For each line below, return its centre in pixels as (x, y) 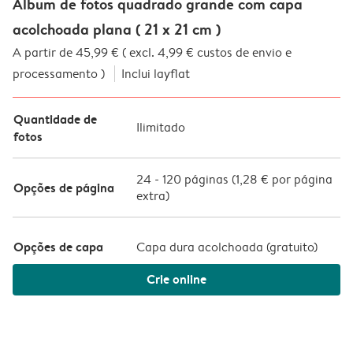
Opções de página (64, 187)
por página (301, 179)
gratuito (292, 247)
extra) (153, 195)
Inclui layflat (156, 73)
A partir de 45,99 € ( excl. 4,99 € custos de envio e (152, 52)
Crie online (176, 279)
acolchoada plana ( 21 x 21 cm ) (117, 29)
